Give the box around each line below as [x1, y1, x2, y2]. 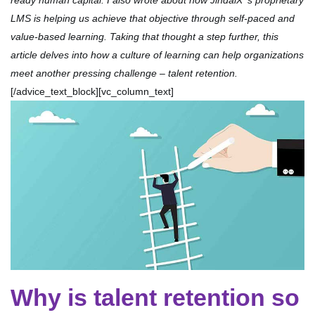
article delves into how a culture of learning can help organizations [11, 49, 304, 60]
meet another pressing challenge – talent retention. [11, 67, 238, 79]
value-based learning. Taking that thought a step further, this [11, 31, 278, 42]
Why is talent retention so [11, 284, 300, 311]
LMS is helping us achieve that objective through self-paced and [11, 13, 295, 24]
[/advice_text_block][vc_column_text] [11, 86, 174, 97]
